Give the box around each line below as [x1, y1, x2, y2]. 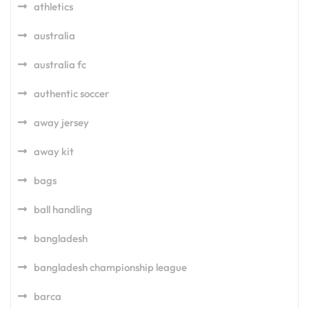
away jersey [34, 116, 89, 129]
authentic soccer [34, 87, 109, 100]
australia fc [34, 58, 86, 71]
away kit [34, 145, 74, 158]
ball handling [34, 203, 92, 216]
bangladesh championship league [34, 261, 187, 274]
